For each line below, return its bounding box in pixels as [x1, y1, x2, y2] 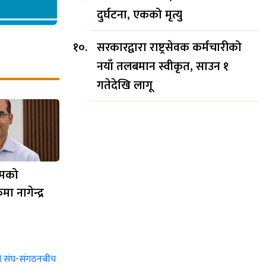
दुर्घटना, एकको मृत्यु [97, 4, 182, 25]
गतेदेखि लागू [97, 75, 153, 96]
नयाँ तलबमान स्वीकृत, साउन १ [97, 56, 229, 77]
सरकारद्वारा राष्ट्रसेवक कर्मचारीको [97, 37, 242, 58]
